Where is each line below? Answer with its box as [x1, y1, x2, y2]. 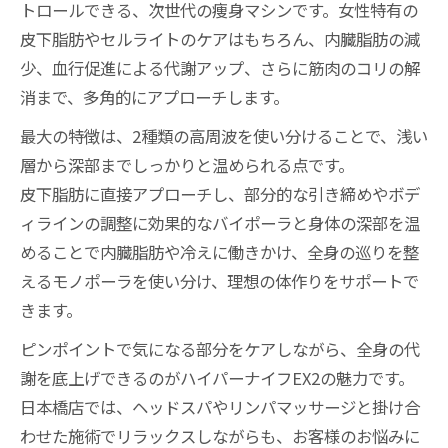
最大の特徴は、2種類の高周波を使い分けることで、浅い [20, 123, 428, 148]
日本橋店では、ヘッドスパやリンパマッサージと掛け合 [20, 394, 420, 419]
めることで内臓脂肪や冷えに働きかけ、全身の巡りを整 [20, 239, 419, 264]
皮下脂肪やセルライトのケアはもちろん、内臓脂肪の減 [20, 26, 420, 51]
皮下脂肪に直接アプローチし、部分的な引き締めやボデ [20, 181, 420, 206]
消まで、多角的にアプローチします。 [20, 84, 289, 109]
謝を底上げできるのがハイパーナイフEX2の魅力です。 [20, 365, 414, 390]
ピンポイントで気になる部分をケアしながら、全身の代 [20, 336, 420, 361]
